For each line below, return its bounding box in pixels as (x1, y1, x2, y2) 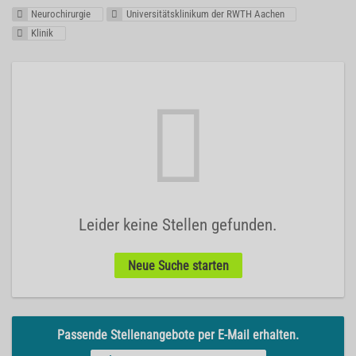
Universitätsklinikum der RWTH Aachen (126, 8, 284, 20)
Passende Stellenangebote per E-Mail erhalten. (57, 327, 299, 342)
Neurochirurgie (31, 8, 91, 20)
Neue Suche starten (127, 257, 229, 273)
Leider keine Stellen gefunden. (79, 215, 277, 235)
